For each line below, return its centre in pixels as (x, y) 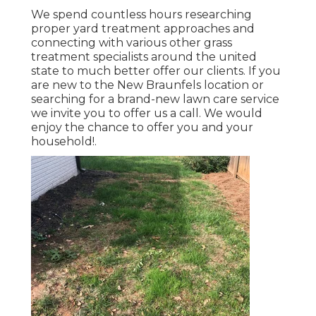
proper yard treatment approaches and (143, 28)
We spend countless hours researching (141, 14)
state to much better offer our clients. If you (156, 71)
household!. (64, 141)
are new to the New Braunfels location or (147, 85)
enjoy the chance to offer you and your (142, 127)
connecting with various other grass (132, 42)
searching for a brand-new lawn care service (155, 99)
